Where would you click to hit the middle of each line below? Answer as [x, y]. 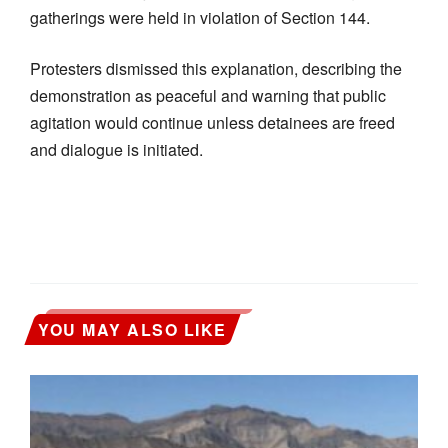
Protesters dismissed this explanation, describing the [216, 68]
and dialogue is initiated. [116, 149]
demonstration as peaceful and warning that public [208, 95]
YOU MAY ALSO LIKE [132, 329]
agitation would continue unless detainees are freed [212, 122]
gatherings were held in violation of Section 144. [200, 17]
